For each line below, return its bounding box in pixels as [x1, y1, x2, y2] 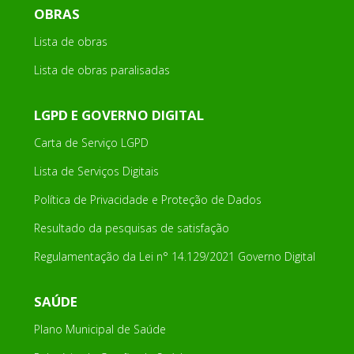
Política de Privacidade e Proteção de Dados [33, 192, 262, 208]
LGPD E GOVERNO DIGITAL [33, 106, 204, 125]
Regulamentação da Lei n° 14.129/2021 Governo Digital [33, 249, 315, 265]
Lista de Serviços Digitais [33, 164, 159, 179]
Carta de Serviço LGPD [33, 135, 149, 151]
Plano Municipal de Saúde [33, 322, 166, 337]
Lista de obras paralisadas [33, 62, 170, 78]
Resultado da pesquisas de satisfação [33, 220, 229, 236]
